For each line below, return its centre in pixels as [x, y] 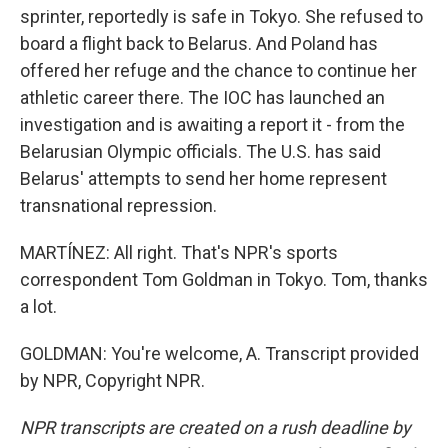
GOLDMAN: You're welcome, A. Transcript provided [219, 353]
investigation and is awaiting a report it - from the [212, 124]
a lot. [38, 306]
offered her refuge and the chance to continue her [218, 70]
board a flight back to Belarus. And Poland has [199, 43]
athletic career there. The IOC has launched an [202, 97]
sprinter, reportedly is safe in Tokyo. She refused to [221, 16]
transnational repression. [118, 205]
